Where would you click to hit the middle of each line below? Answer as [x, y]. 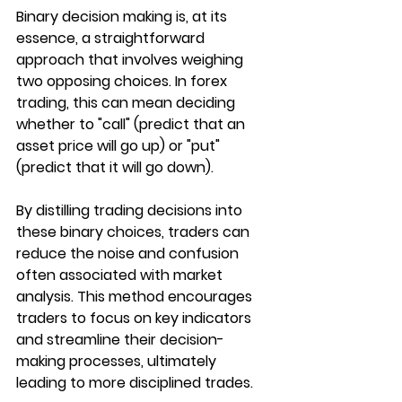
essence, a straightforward [112, 38]
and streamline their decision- [120, 340]
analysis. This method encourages [136, 297]
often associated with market [121, 275]
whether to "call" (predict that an [132, 124]
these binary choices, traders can [135, 232]
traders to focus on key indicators [135, 318]
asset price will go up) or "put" [120, 146]
